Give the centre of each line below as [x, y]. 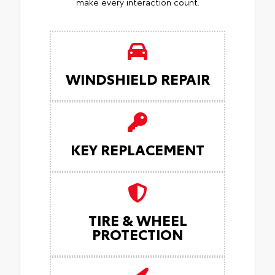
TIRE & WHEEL [137, 220]
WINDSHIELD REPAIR [137, 79]
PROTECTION [137, 234]
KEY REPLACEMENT [137, 149]
